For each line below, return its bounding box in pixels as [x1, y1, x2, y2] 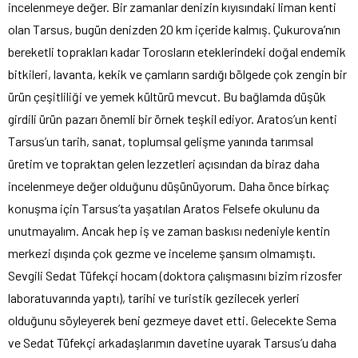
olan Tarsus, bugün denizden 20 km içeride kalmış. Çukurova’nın [8, 21, 340, 37]
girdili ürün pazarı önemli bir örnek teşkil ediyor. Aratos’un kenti [8, 110, 337, 126]
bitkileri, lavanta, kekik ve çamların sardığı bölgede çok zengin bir [8, 66, 347, 82]
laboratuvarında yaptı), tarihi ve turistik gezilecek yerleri [8, 289, 300, 305]
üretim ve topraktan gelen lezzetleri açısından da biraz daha [8, 155, 320, 171]
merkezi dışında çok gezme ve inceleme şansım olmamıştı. [8, 245, 316, 261]
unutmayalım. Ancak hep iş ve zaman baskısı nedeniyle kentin [8, 222, 330, 238]
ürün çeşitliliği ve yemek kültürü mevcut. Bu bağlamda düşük [8, 88, 326, 104]
